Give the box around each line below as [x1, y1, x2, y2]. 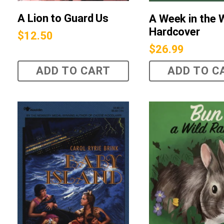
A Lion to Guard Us [17, 12, 109, 25]
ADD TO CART [35, 64, 110, 77]
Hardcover [148, 25, 200, 38]
